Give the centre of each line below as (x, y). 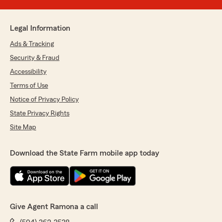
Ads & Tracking (32, 44)
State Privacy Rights (40, 113)
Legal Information (40, 28)
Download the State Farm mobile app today (84, 153)
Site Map (23, 127)
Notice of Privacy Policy (44, 100)
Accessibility (28, 72)
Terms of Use (29, 86)
